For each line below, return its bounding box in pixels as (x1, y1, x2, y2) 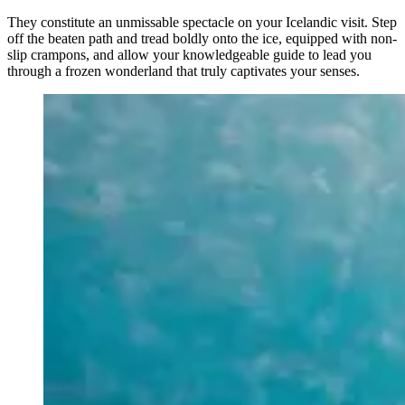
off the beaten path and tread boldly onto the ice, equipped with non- (7, 30, 397, 46)
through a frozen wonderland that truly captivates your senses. (7, 62, 360, 79)
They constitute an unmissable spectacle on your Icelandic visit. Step (7, 14, 397, 30)
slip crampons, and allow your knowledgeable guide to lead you (7, 46, 372, 62)
